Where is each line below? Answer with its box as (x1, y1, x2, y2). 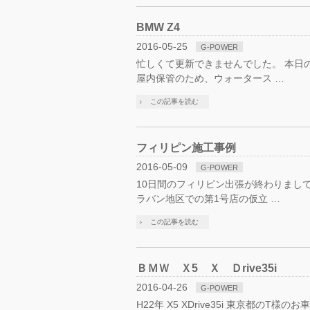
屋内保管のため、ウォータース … (136, 73, 284, 84)
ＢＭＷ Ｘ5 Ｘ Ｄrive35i (136, 262, 277, 274)
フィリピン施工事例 (136, 142, 236, 154)
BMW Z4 (136, 21, 180, 33)
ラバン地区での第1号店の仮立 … (136, 193, 280, 204)
